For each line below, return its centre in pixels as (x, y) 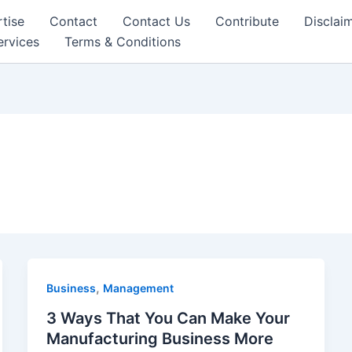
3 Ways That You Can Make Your (168, 318)
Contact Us (156, 21)
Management (138, 288)
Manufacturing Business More (159, 338)
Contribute (247, 21)
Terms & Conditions (123, 42)
